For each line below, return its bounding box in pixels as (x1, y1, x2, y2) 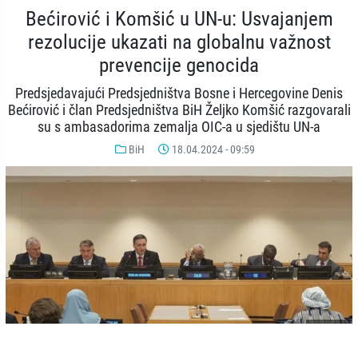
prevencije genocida (99, 54, 259, 78)
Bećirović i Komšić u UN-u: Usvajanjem (25, 7, 333, 31)
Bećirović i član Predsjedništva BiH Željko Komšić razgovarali (7, 101, 351, 118)
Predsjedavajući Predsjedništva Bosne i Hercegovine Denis (15, 85, 343, 101)
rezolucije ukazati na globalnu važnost (27, 30, 331, 54)
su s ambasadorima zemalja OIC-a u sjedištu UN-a (38, 118, 320, 135)
